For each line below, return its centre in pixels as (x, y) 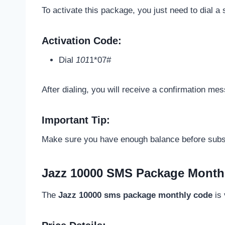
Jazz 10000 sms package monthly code (135, 195)
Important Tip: (76, 120)
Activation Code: (82, 40)
